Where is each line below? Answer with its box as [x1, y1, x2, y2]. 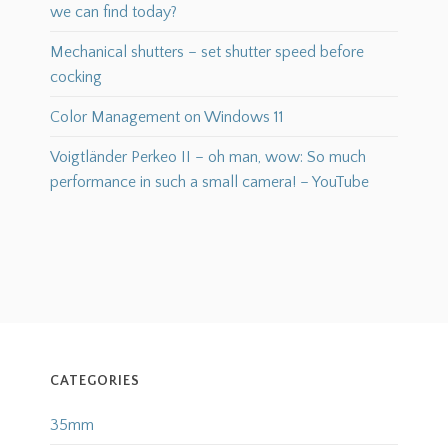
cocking [49, 68, 102, 87]
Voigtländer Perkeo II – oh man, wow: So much [49, 148, 366, 167]
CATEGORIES [49, 373, 140, 390]
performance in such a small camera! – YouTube [49, 173, 369, 192]
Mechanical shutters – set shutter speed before [49, 43, 364, 62]
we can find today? [49, 3, 177, 22]
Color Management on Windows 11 [49, 108, 284, 127]
